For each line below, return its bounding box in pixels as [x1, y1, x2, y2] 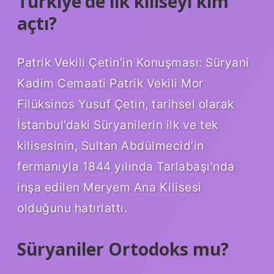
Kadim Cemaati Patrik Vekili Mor [17, 76, 204, 91]
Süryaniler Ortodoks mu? [17, 237, 229, 261]
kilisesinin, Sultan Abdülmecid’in [17, 138, 204, 154]
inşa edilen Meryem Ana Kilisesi [17, 180, 202, 195]
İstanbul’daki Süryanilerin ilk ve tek [17, 117, 218, 133]
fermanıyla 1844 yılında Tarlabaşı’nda [17, 159, 235, 174]
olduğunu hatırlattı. [17, 201, 127, 216]
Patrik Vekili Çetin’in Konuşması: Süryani [17, 55, 250, 70]
